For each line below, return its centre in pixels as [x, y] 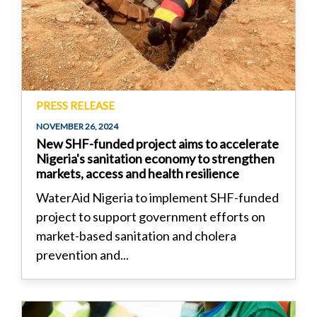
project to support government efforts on [151, 217]
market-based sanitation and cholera [136, 236]
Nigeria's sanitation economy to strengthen [155, 158]
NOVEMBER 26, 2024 [77, 126]
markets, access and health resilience [138, 173]
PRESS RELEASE [75, 105]
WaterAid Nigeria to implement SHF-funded [157, 197]
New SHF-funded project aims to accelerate [157, 144]
